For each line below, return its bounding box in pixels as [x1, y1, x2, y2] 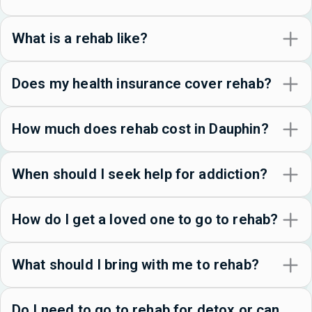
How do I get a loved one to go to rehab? [12, 211, 279, 228]
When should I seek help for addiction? [12, 166, 268, 183]
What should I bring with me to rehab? [12, 256, 259, 274]
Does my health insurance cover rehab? [12, 75, 272, 93]
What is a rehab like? [12, 30, 148, 47]
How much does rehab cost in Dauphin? [12, 120, 269, 138]
